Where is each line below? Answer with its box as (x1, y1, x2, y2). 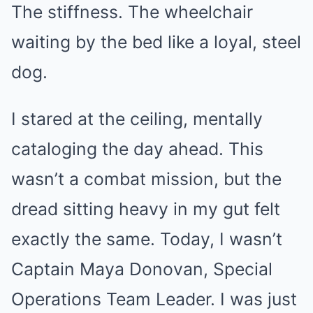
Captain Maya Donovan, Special (11, 258, 272, 279)
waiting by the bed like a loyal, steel (11, 31, 301, 52)
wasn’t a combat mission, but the (11, 168, 282, 189)
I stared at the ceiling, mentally (11, 108, 263, 129)
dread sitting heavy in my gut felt (11, 198, 280, 219)
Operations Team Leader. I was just (11, 288, 297, 310)
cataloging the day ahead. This (11, 138, 263, 159)
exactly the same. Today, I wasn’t (11, 228, 282, 249)
